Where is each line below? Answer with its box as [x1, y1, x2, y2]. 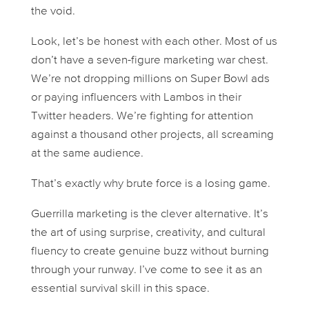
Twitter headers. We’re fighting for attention [30, 110, 253, 122]
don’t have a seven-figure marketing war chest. [30, 54, 268, 66]
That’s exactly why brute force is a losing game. [30, 177, 270, 190]
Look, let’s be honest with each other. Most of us [30, 35, 277, 48]
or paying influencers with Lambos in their [30, 91, 241, 103]
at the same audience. [30, 147, 143, 159]
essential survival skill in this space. [30, 282, 210, 295]
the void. [30, 5, 75, 17]
